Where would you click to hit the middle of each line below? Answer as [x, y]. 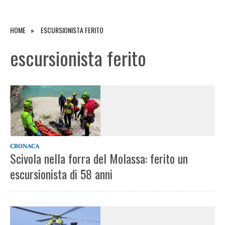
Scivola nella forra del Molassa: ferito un [99, 158]
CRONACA [25, 146]
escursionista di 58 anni [61, 174]
